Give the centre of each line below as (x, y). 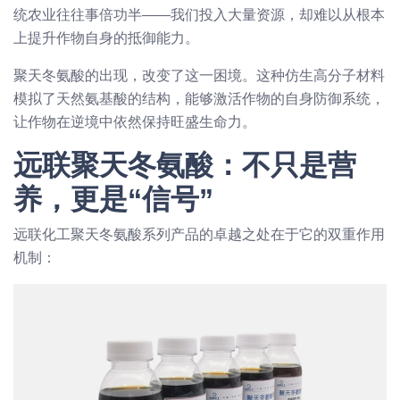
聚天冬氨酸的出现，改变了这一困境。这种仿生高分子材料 (199, 75)
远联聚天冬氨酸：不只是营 (185, 165)
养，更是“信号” (113, 199)
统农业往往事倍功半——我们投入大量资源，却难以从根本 (199, 14)
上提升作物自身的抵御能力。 (106, 37)
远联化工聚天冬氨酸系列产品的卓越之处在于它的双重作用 (199, 234)
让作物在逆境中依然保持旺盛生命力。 (135, 121)
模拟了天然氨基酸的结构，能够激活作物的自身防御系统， (199, 98)
